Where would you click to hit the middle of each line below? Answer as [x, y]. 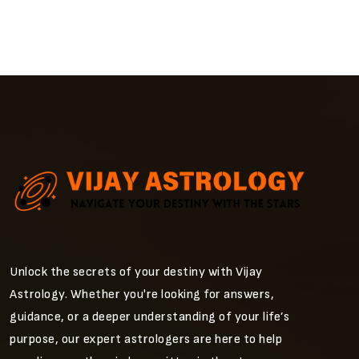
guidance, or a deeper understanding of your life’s [149, 317]
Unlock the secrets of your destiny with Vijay [136, 272]
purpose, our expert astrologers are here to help [146, 339]
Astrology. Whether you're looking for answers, [142, 294]
